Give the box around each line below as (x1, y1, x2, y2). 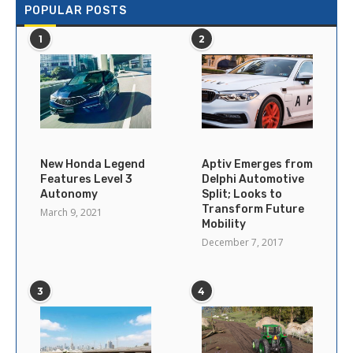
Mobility (201, 217, 246, 231)
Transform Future (201, 202, 304, 216)
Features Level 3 (40, 172, 132, 186)
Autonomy (40, 187, 98, 201)
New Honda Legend (40, 157, 145, 171)
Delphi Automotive (201, 172, 304, 186)
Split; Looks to (201, 187, 282, 201)
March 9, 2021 (40, 205, 102, 219)
